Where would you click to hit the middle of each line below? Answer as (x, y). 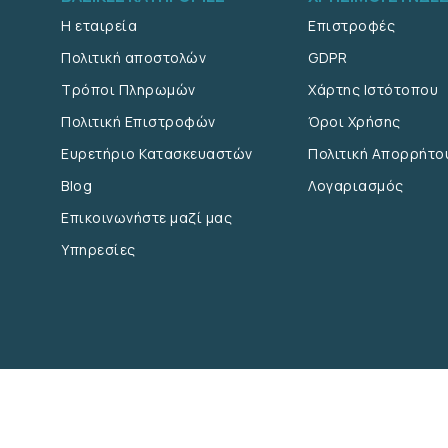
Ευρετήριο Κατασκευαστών (157, 153)
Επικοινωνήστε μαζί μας (147, 217)
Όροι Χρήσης (354, 121)
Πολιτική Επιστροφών (138, 121)
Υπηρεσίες (98, 249)
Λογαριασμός (356, 185)
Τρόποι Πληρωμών (128, 89)
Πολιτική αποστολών (134, 57)
